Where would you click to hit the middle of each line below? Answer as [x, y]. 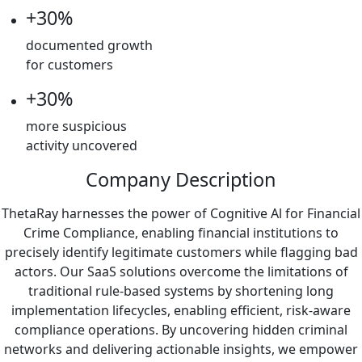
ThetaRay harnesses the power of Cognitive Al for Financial [181, 213]
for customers [69, 64]
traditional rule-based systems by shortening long [181, 290]
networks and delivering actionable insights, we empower [181, 349]
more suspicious [76, 126]
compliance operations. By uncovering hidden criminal [181, 329]
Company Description [181, 179]
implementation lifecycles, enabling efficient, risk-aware [181, 310]
